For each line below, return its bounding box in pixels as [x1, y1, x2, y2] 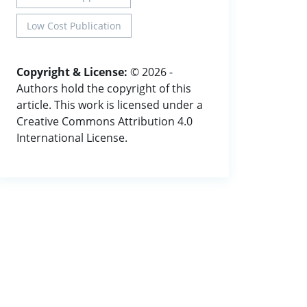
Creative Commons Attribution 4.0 [16, 113, 193, 129]
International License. [16, 130, 127, 145]
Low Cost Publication [27, 19, 121, 32]
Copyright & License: [16, 64, 127, 79]
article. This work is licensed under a [16, 97, 203, 112]
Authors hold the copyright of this [16, 80, 191, 96]
